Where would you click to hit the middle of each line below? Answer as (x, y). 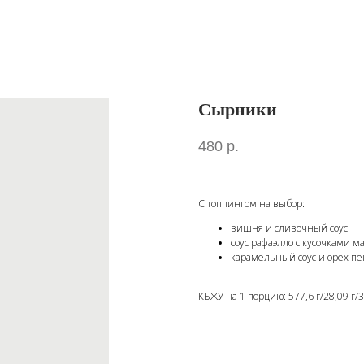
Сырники (238, 109)
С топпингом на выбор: (251, 204)
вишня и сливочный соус (289, 228)
